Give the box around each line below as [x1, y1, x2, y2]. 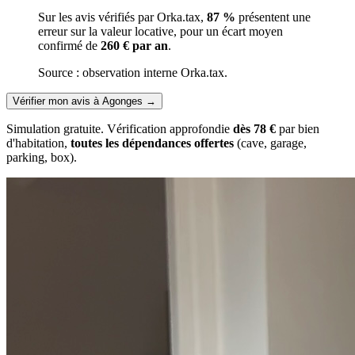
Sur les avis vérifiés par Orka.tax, [38, 10, 207, 24]
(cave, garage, [234, 136, 307, 150]
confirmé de [38, 38, 101, 52]
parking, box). [6, 150, 77, 164]
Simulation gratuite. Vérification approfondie [6, 121, 233, 136]
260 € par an [101, 38, 168, 52]
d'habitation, [6, 136, 71, 150]
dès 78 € [233, 121, 276, 136]
